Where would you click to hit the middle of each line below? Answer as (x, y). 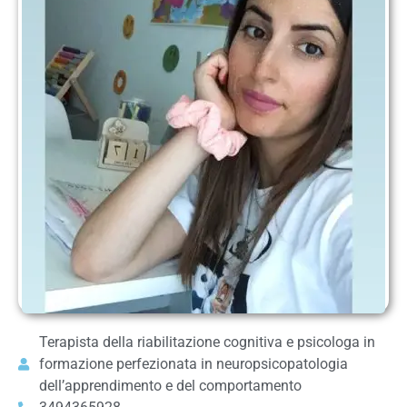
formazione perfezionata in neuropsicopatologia (193, 363)
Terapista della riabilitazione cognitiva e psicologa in (207, 342)
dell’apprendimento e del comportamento (170, 385)
